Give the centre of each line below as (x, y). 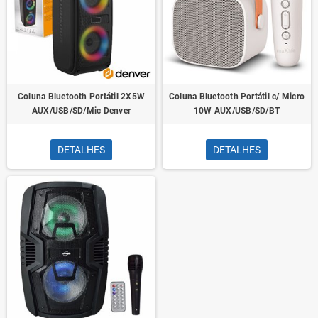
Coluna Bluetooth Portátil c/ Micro (237, 97)
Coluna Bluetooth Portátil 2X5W (81, 97)
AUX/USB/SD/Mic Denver (81, 111)
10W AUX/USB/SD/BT (237, 111)
